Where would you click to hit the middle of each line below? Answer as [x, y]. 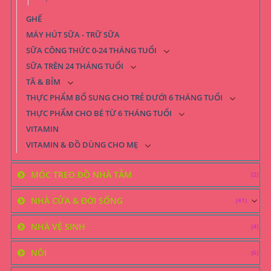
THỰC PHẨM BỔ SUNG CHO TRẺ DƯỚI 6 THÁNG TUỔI [124, 97]
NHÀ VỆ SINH [58, 226]
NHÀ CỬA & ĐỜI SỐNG [77, 200]
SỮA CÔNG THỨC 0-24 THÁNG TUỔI [91, 50]
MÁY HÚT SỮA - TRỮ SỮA [73, 34]
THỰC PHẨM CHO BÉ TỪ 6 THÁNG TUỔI [99, 113]
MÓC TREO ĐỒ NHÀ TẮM [81, 174]
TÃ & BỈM [43, 82]
